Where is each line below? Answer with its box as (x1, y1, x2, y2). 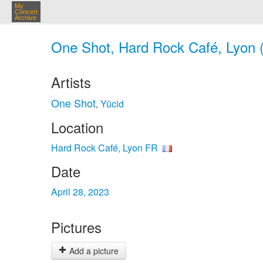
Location (51, 117, 103, 137)
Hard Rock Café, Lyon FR (51, 141, 158, 154)
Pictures (51, 217, 102, 237)
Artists (51, 72, 91, 92)
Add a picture (67, 245, 119, 257)
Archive (15, 14, 36, 21)
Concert (15, 8, 38, 15)
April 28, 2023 (51, 185, 109, 198)
